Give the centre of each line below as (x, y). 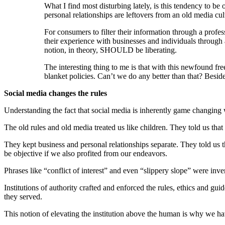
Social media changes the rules (55, 93)
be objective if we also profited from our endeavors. (86, 153)
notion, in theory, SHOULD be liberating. (110, 50)
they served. (23, 196)
